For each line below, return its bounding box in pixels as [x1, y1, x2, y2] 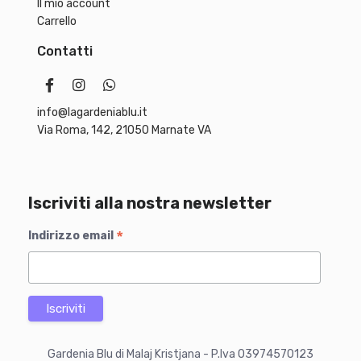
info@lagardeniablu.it [37, 106, 147, 120]
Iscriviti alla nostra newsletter [28, 194, 272, 214]
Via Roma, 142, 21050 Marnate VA [37, 123, 211, 138]
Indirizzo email [28, 229, 116, 243]
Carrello [37, 15, 77, 29]
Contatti [37, 44, 93, 60]
